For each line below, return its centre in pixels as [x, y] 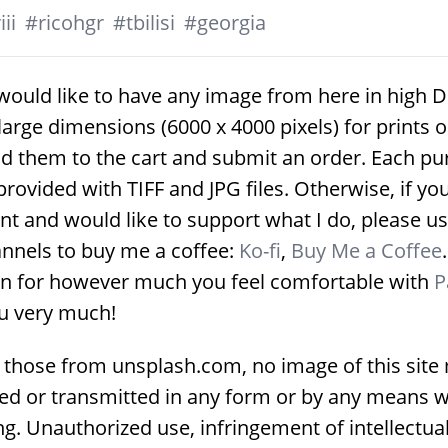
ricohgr [71, 22]
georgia [231, 22]
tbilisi [150, 22]
